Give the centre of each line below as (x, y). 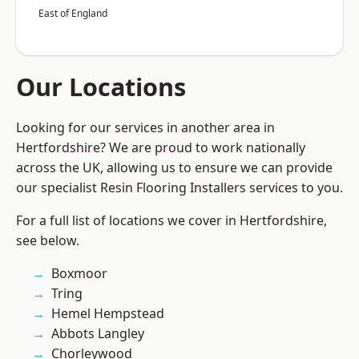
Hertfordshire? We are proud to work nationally (161, 148)
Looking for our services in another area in (145, 128)
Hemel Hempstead (108, 314)
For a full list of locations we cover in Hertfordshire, (171, 221)
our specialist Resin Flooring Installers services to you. (179, 188)
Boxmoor (79, 274)
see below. (48, 241)
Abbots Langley (98, 334)
